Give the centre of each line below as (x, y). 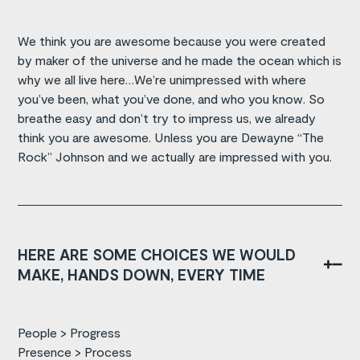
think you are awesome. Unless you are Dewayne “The (171, 137)
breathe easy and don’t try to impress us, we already (167, 117)
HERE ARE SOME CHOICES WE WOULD (157, 254)
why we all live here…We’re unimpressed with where (162, 79)
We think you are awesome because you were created (172, 40)
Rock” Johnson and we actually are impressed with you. (175, 156)
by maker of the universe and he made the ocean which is (180, 59)
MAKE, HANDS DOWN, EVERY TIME (142, 274)
